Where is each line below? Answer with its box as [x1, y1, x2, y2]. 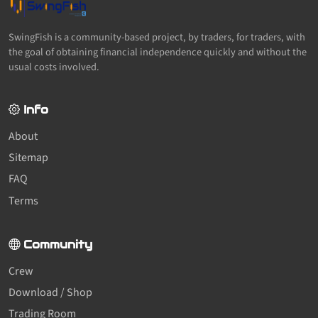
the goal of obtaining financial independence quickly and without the [9, 44, 307, 60]
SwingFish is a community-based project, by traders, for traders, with [9, 29, 305, 45]
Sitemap [9, 149, 48, 165]
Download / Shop [9, 285, 92, 301]
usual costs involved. [9, 59, 99, 75]
